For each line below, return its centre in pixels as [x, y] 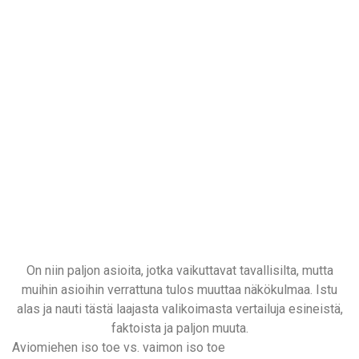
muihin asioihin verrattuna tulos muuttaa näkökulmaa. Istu [179, 290]
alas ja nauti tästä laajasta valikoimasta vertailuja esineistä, [179, 309]
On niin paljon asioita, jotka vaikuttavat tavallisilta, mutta [179, 271]
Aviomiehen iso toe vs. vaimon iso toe [119, 348]
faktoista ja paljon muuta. [179, 329]
